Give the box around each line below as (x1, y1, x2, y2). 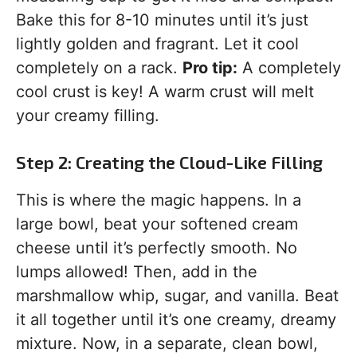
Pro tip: (182, 58, 237, 77)
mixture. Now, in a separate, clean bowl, (16, 334, 318, 353)
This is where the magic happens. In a (16, 190, 301, 210)
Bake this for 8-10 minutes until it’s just (16, 10, 308, 29)
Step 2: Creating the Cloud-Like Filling (16, 151, 323, 172)
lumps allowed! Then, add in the (16, 262, 257, 281)
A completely (237, 58, 341, 77)
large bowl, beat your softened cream (16, 214, 298, 233)
